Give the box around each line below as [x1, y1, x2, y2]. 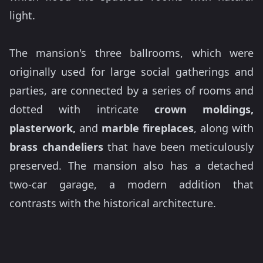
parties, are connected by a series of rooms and [9, 83, 254, 98]
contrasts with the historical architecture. [9, 196, 216, 211]
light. [9, 8, 35, 23]
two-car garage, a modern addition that [9, 177, 254, 192]
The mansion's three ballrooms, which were [9, 46, 254, 60]
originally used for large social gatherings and [9, 65, 254, 79]
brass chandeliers [9, 140, 103, 154]
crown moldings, [154, 102, 254, 117]
